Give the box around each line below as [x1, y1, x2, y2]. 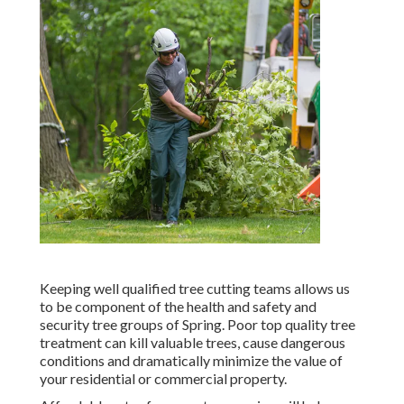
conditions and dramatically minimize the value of [40, 352, 343, 370]
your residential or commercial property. [40, 370, 287, 388]
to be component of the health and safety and [40, 298, 317, 316]
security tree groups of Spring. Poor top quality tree [40, 316, 355, 334]
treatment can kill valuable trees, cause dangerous [40, 334, 345, 352]
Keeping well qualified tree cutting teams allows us [40, 280, 350, 298]
